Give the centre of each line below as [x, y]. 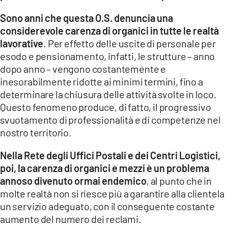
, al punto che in [179, 180]
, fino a [189, 81]
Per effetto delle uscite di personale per [131, 43]
